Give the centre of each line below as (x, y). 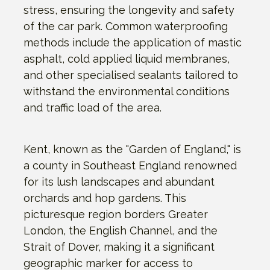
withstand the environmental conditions (127, 91)
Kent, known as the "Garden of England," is (132, 149)
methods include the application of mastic (133, 42)
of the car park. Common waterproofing (126, 26)
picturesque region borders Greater (116, 214)
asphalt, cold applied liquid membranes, (127, 58)
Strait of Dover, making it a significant (119, 246)
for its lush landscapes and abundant (119, 181)
